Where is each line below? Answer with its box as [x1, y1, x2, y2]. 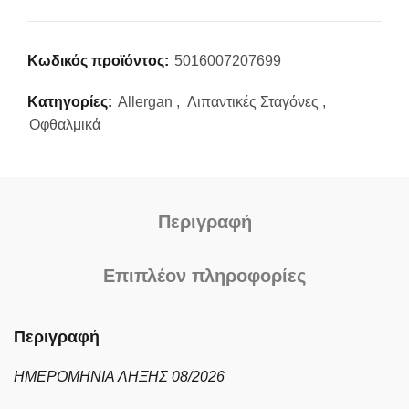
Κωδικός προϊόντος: [27, 53, 173, 68]
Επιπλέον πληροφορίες [103, 266, 306, 286]
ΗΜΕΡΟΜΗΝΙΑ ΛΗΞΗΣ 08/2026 [14, 369, 225, 384]
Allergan [118, 94, 173, 110]
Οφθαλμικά [29, 117, 100, 132]
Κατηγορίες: [27, 94, 116, 110]
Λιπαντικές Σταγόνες [187, 94, 319, 110]
